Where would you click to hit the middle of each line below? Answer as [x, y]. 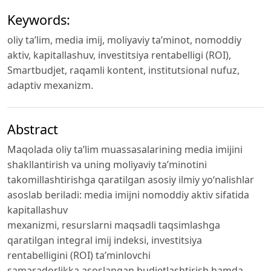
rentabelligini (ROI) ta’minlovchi [79, 256]
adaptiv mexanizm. [50, 86]
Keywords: [39, 20]
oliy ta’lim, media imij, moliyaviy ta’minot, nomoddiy [124, 40]
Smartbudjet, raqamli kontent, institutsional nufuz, [123, 70]
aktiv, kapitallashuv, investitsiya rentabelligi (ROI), [119, 55]
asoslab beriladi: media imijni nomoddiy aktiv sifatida [128, 195]
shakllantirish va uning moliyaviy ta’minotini [107, 165]
